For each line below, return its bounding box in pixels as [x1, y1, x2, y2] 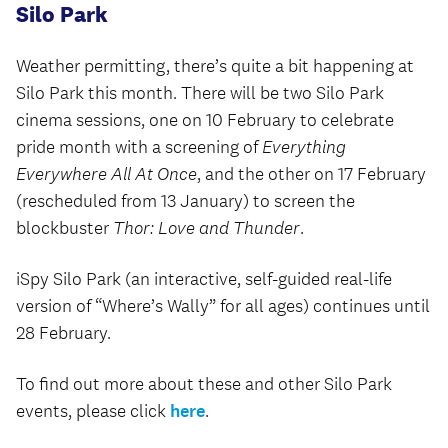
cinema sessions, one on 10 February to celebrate [16, 109, 394, 131]
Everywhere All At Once [16, 163, 197, 185]
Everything [262, 136, 346, 158]
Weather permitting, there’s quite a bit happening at [16, 55, 414, 77]
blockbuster [16, 217, 113, 239]
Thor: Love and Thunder [113, 217, 300, 239]
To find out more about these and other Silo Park [16, 373, 392, 395]
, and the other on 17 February [197, 163, 426, 185]
